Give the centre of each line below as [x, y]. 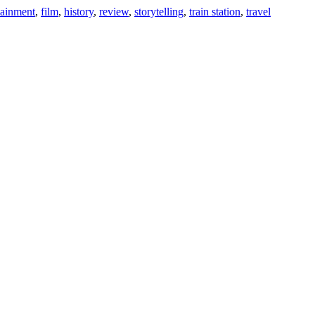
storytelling [159, 12]
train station [215, 12]
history [79, 12]
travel [258, 12]
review [114, 12]
